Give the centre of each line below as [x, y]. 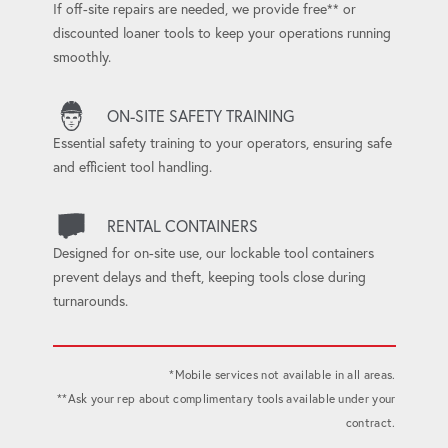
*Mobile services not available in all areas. [282, 374]
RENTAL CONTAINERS [182, 225]
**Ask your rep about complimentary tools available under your [226, 398]
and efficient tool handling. [132, 166]
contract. [370, 422]
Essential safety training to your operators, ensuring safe [222, 142]
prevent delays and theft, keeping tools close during [209, 276]
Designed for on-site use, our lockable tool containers [213, 252]
